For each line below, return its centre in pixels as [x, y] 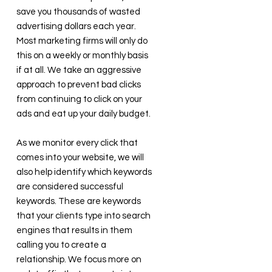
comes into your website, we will [80, 158]
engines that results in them [74, 230]
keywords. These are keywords [79, 201]
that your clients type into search [83, 216]
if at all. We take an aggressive [79, 70]
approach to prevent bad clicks [79, 85]
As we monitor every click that [77, 143]
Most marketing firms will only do [82, 41]
